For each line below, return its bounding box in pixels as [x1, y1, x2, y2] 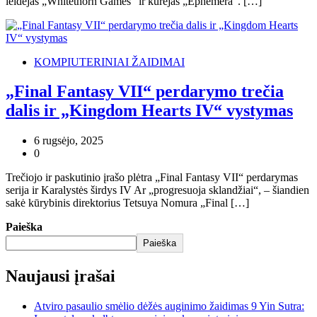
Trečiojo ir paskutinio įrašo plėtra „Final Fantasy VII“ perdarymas [6, 171, 298, 184]
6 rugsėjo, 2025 [34, 134, 103, 147]
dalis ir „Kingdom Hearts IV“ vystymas [6, 101, 293, 120]
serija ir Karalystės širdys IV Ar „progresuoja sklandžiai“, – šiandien [6, 184, 309, 197]
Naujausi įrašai [6, 267, 115, 286]
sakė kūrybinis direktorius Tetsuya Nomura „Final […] [6, 197, 249, 209]
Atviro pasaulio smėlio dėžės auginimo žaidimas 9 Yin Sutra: [34, 300, 304, 313]
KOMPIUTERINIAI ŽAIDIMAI [34, 55, 185, 68]
